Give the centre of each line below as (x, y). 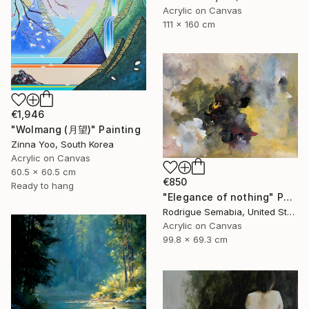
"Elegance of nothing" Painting (288, 197)
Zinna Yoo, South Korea (62, 144)
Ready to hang (42, 186)
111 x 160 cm (189, 24)
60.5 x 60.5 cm (43, 172)
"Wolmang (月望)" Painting (76, 130)
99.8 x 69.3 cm (195, 240)
